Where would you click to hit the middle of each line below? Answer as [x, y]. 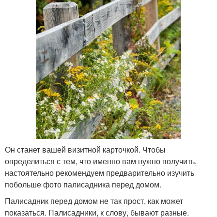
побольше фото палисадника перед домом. [83, 184]
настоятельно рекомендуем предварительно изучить [100, 172]
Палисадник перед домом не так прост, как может [94, 201]
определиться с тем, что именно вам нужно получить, [101, 161]
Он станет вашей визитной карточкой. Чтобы [85, 149]
